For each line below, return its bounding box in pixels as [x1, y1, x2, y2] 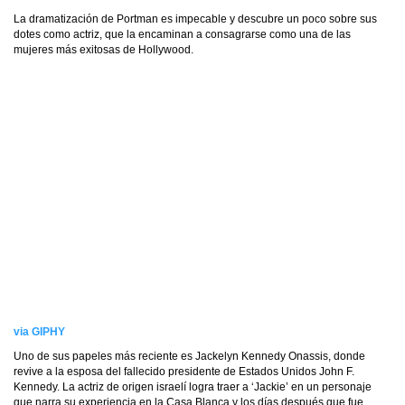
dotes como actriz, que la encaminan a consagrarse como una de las [14, 28, 351, 41]
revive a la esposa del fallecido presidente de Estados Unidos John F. [14, 365, 354, 378]
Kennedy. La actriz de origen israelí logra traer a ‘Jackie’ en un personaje [14, 381, 372, 393]
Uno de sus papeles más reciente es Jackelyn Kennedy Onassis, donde [14, 350, 365, 363]
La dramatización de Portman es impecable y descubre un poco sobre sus [14, 13, 377, 25]
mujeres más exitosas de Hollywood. [14, 43, 193, 56]
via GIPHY [14, 325, 65, 338]
